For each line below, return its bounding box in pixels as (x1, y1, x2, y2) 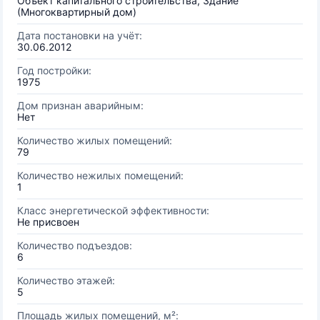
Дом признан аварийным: (17, 99, 144, 111)
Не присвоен (17, 216, 79, 228)
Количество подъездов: (17, 239, 132, 251)
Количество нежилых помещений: (17, 169, 184, 181)
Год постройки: (17, 64, 91, 76)
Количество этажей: (17, 274, 115, 286)
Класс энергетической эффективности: (17, 204, 209, 216)
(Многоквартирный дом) (17, 6, 136, 18)
